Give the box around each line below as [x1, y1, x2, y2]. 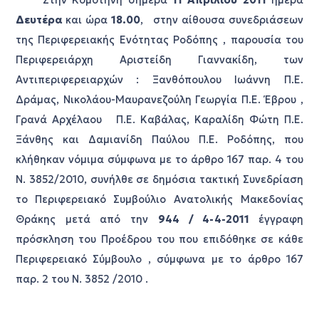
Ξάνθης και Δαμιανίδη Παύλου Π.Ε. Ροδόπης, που [15, 133, 304, 146]
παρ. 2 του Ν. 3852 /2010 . [15, 273, 148, 286]
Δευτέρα [15, 14, 66, 26]
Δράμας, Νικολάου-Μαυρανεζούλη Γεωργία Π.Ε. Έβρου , [15, 93, 304, 106]
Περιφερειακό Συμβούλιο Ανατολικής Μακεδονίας [34, 193, 304, 206]
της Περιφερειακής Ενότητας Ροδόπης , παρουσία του [15, 33, 304, 46]
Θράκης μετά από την [15, 213, 158, 226]
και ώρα [65, 14, 111, 26]
